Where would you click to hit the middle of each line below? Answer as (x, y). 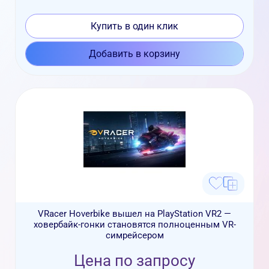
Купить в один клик (134, 26)
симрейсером (134, 235)
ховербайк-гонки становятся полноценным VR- (134, 224)
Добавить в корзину (134, 53)
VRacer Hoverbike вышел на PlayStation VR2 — (134, 213)
